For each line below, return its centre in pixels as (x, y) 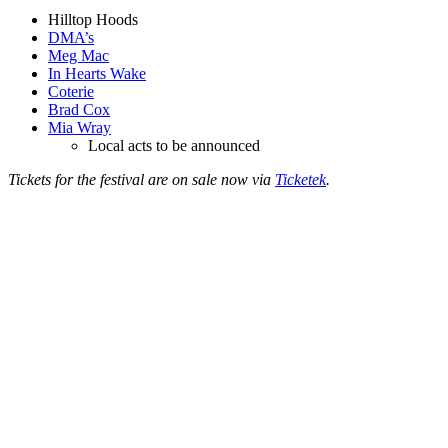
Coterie (71, 91)
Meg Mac (78, 55)
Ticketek (300, 179)
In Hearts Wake (97, 73)
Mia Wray (79, 127)
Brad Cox (79, 109)
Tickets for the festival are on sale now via (141, 179)
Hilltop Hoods (93, 19)
